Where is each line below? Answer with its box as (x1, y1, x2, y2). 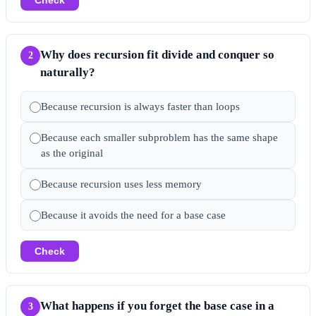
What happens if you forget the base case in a (40, 298, 274, 312)
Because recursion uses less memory (41, 178, 202, 190)
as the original (41, 147, 103, 159)
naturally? (40, 65, 95, 79)
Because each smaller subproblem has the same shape (41, 131, 278, 143)
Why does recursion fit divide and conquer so (40, 47, 274, 61)
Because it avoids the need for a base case (41, 209, 226, 221)
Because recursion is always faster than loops (41, 100, 240, 112)
